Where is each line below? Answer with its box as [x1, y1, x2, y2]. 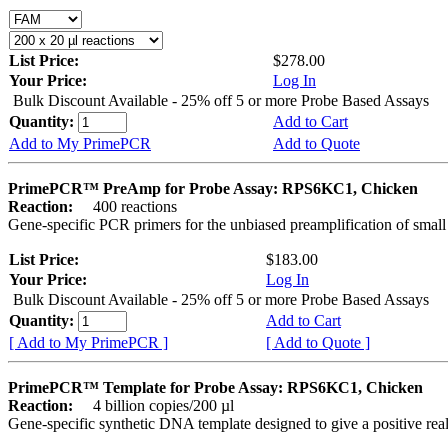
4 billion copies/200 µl [77, 396, 234, 414]
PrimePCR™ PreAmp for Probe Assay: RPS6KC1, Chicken [8, 179, 418, 197]
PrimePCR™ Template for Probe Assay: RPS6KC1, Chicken [8, 378, 423, 396]
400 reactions [77, 197, 177, 215]
